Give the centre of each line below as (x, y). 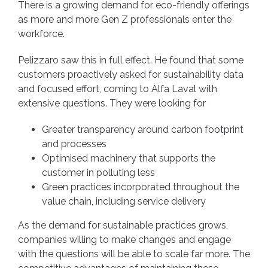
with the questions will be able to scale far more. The (134, 254)
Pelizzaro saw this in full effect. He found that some (131, 60)
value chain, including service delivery (125, 202)
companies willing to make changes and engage (124, 240)
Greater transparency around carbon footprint (143, 130)
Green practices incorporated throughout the (141, 187)
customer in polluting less (98, 173)
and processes (75, 144)
